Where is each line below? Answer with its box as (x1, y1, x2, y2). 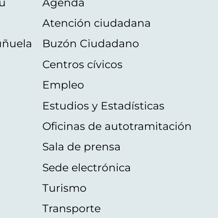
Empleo (42, 78, 84, 91)
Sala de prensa (42, 140, 121, 153)
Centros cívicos (42, 57, 123, 71)
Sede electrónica (42, 161, 131, 174)
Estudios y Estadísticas (42, 99, 164, 112)
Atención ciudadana (42, 17, 151, 30)
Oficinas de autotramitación (42, 119, 192, 132)
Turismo (42, 182, 87, 195)
